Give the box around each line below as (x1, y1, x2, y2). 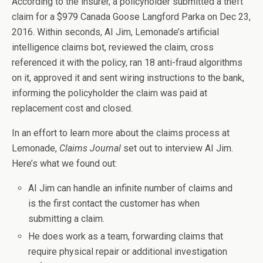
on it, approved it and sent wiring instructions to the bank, (12, 72, 244, 83)
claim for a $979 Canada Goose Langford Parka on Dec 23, (12, 11, 251, 22)
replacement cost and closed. (12, 103, 133, 114)
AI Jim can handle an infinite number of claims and (28, 183, 233, 194)
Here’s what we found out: (12, 158, 117, 169)
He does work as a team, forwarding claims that (28, 231, 224, 242)
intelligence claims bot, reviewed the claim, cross (12, 42, 214, 53)
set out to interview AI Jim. (121, 143, 233, 154)
